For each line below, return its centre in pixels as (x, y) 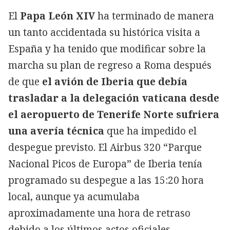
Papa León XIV (57, 16)
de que (24, 81)
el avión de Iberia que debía (113, 81)
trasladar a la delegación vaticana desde (114, 98)
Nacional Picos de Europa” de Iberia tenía (105, 164)
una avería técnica (56, 131)
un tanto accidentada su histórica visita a (104, 32)
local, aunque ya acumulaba (74, 196)
